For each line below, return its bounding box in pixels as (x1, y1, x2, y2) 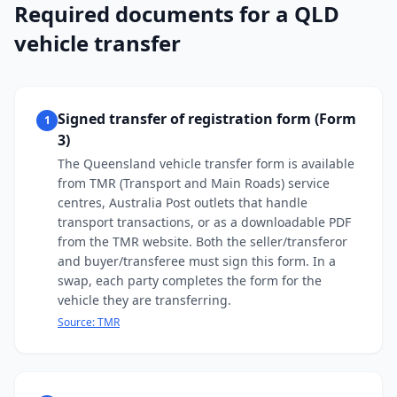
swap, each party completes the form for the (58, 272, 322, 289)
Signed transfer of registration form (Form (58, 109, 356, 128)
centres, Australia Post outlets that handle (58, 194, 307, 211)
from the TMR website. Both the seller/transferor (58, 233, 347, 250)
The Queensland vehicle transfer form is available (58, 155, 354, 172)
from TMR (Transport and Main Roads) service (58, 175, 330, 191)
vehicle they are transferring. (58, 292, 231, 308)
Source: (58, 315, 97, 330)
